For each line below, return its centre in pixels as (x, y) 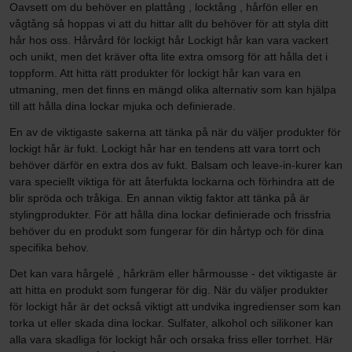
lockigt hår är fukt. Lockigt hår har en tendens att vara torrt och (165, 148)
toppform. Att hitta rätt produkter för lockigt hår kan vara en (155, 73)
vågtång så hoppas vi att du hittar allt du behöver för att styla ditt (169, 23)
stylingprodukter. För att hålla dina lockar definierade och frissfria (170, 214)
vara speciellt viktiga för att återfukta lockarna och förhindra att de (172, 181)
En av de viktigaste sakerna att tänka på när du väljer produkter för (175, 132)
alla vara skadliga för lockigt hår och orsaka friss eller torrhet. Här (171, 339)
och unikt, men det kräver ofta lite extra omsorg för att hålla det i (169, 56)
